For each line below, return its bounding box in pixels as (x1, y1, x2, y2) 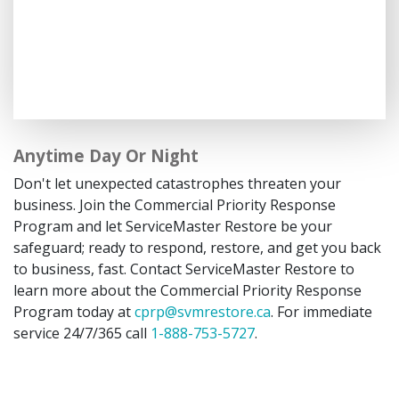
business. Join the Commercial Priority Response (13, 194, 336, 215)
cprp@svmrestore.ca (134, 301, 271, 322)
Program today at (13, 301, 134, 322)
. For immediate (271, 301, 372, 322)
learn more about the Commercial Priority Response (13, 280, 362, 300)
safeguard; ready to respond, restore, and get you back (13, 237, 381, 257)
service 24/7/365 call (13, 322, 151, 343)
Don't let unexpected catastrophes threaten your (13, 173, 341, 193)
